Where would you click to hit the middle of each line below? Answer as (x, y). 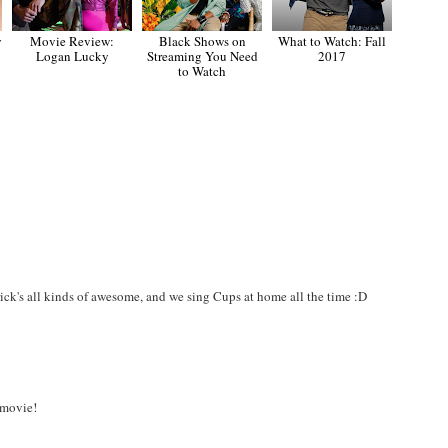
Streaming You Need (202, 56)
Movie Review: (72, 41)
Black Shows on (202, 41)
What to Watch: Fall (332, 41)
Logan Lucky (72, 56)
